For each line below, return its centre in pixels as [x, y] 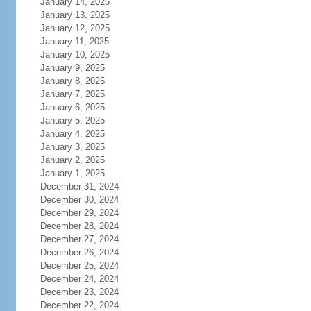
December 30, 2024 [79, 200]
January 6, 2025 [72, 107]
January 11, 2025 [74, 41]
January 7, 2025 [72, 94]
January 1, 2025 [72, 173]
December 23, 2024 [79, 292]
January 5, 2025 [72, 120]
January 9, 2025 [72, 68]
